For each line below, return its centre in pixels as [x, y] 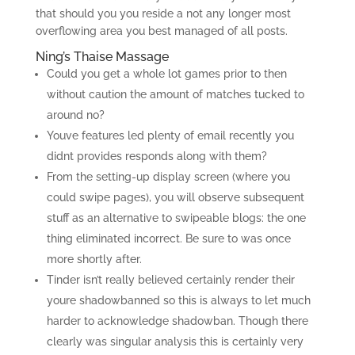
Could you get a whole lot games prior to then [166, 74]
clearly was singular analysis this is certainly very [175, 342]
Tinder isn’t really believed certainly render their [170, 280]
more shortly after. [94, 259]
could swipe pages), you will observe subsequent [175, 197]
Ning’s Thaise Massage [102, 57]
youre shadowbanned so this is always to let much [178, 300]
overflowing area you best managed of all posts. [161, 31]
